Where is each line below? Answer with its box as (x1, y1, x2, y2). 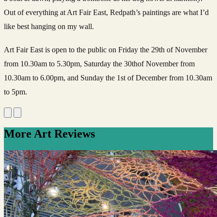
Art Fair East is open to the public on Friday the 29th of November (4, 45, 207, 54)
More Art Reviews (4, 127, 95, 140)
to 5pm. (4, 87, 27, 96)
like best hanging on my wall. (4, 22, 94, 31)
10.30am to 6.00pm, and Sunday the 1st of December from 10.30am (4, 73, 212, 82)
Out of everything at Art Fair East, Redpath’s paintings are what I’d (4, 8, 209, 16)
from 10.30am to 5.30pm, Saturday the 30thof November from (4, 59, 195, 68)
